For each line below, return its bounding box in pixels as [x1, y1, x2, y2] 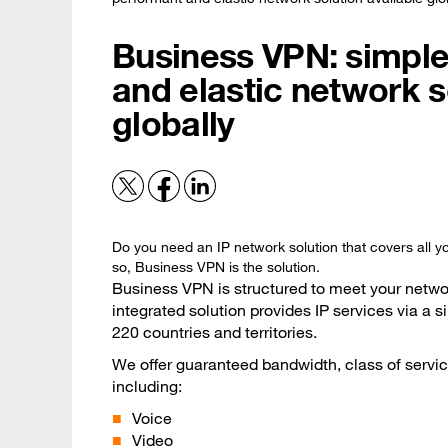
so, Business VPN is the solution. [112, 258, 320, 276]
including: [112, 376, 182, 396]
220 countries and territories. [112, 322, 317, 342]
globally [112, 102, 235, 144]
